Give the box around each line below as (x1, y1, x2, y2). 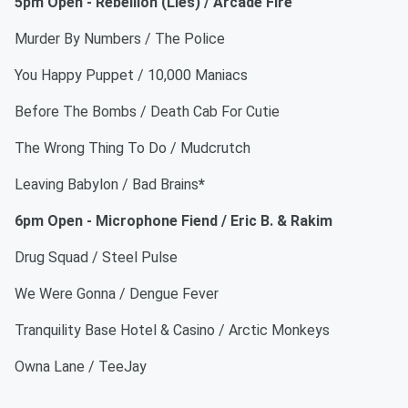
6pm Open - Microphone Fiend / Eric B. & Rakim (15, 212, 332, 229)
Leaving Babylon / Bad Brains (15, 176, 199, 193)
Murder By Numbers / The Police (15, 30, 225, 47)
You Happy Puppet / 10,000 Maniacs (15, 66, 248, 84)
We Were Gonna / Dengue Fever (15, 285, 219, 302)
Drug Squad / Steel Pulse (15, 249, 178, 266)
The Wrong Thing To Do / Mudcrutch (15, 139, 250, 157)
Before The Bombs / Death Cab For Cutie (15, 103, 280, 120)
